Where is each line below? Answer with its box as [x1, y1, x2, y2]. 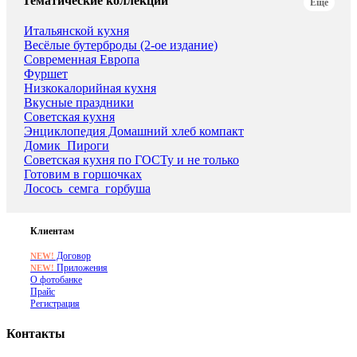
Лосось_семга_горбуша [24, 181, 151, 195]
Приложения [54, 261, 108, 273]
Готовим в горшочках [24, 167, 142, 181]
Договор [54, 249, 91, 261]
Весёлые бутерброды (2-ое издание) [24, 37, 218, 52]
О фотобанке [30, 273, 82, 285]
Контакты [6, 327, 65, 341]
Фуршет [24, 66, 68, 80]
